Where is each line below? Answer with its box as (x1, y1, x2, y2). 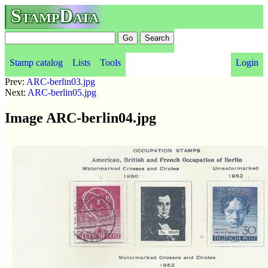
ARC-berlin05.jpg (28, 87, 96, 98)
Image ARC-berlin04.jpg (5, 109, 156, 126)
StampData (11, 5, 99, 26)
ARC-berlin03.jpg (26, 77, 95, 87)
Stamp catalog (10, 57, 63, 68)
